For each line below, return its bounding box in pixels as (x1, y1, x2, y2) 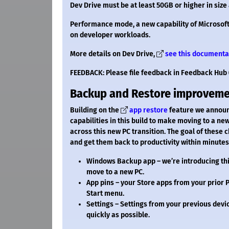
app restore (129, 106, 168, 115)
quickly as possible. (86, 211, 150, 220)
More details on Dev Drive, (70, 50, 156, 59)
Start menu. (86, 189, 124, 198)
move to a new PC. (86, 168, 144, 177)
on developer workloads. (70, 31, 150, 40)
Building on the (70, 106, 121, 115)
